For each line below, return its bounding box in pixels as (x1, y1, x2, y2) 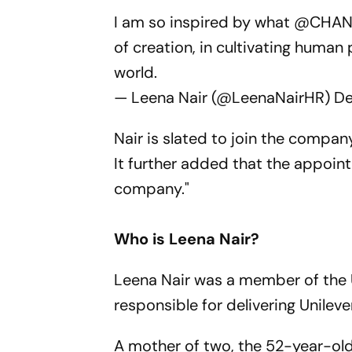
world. (114, 62, 158, 82)
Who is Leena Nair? (114, 229, 260, 249)
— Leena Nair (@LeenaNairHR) (114, 87, 335, 108)
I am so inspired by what (114, 12, 295, 32)
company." (114, 178, 190, 199)
